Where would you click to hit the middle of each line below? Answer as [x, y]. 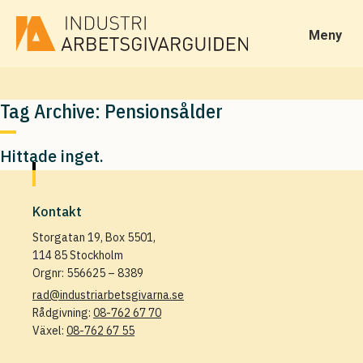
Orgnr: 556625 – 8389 [88, 273]
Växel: [49, 331]
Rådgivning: [63, 313]
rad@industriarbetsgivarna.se [108, 295]
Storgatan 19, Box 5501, [94, 237]
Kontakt [57, 211]
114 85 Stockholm [78, 255]
